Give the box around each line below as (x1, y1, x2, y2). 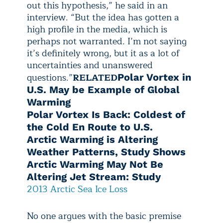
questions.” (27, 70, 73, 85)
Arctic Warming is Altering (27, 133, 158, 145)
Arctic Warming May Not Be (27, 158, 163, 170)
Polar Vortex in (117, 71, 191, 83)
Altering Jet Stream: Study (27, 171, 161, 183)
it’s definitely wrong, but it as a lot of (27, 46, 180, 61)
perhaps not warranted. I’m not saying (27, 34, 187, 49)
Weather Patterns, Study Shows (27, 146, 186, 158)
